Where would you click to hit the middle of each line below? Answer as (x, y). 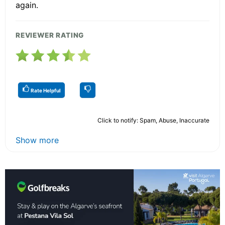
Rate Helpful (45, 91)
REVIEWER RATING (50, 35)
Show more (37, 140)
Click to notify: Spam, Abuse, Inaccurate (153, 121)
